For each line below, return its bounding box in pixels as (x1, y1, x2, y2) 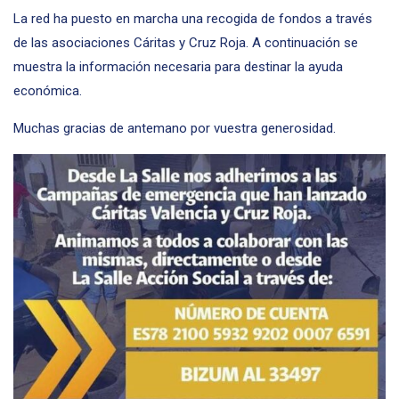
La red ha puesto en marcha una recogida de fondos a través (13, 11, 372, 27)
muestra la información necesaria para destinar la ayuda (13, 59, 343, 75)
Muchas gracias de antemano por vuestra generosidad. (13, 120, 336, 136)
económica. (13, 83, 82, 99)
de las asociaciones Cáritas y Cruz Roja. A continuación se (13, 35, 358, 51)
